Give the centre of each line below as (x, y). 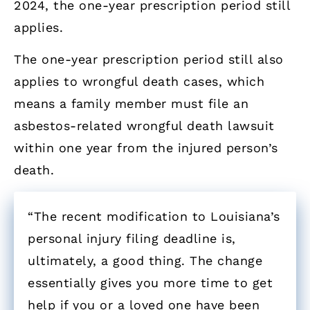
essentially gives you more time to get (150, 282)
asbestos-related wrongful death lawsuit (144, 126)
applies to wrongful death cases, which (139, 82)
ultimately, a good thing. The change (145, 260)
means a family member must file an (131, 104)
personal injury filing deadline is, (132, 238)
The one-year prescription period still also (149, 60)
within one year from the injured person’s (146, 148)
